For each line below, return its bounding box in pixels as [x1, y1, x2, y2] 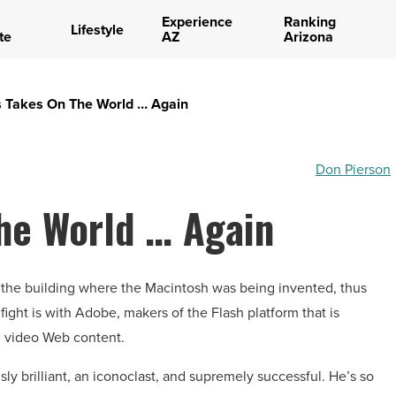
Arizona [283, 27, 333, 47]
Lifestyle [70, 19, 124, 40]
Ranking [283, 11, 336, 32]
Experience [161, 11, 232, 32]
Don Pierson [316, 159, 391, 179]
